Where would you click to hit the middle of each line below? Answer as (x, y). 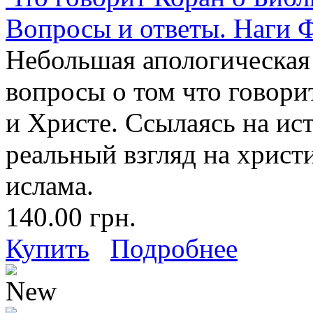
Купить (48, 248)
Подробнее (174, 248)
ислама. (50, 185)
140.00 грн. (71, 217)
